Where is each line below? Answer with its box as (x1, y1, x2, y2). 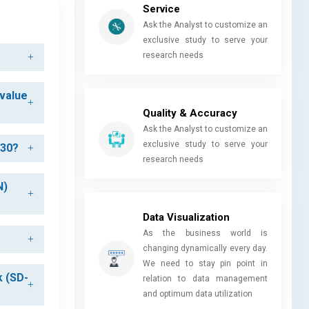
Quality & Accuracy (143, 106, 237, 119)
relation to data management (143, 273, 268, 283)
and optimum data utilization (143, 288, 252, 299)
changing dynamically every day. (143, 243, 268, 253)
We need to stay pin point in (143, 258, 268, 268)
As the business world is (143, 228, 268, 238)
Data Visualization (143, 210, 230, 223)
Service (143, 2, 180, 15)
